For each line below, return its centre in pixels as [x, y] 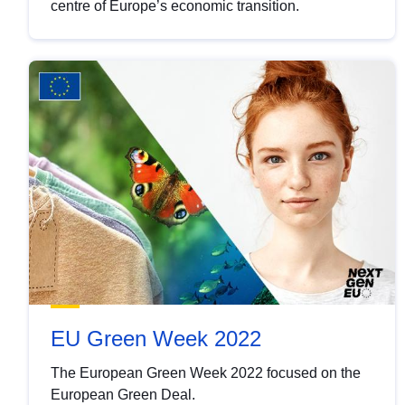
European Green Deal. [123, 394]
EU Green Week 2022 [156, 338]
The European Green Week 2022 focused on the [206, 372]
